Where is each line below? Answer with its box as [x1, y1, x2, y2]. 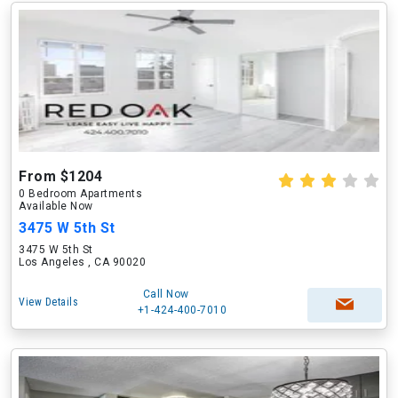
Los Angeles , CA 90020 [19, 256, 146, 268]
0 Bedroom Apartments [19, 187, 142, 200]
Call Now [142, 288, 189, 300]
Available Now [19, 200, 93, 212]
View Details [19, 296, 78, 308]
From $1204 [19, 168, 102, 185]
